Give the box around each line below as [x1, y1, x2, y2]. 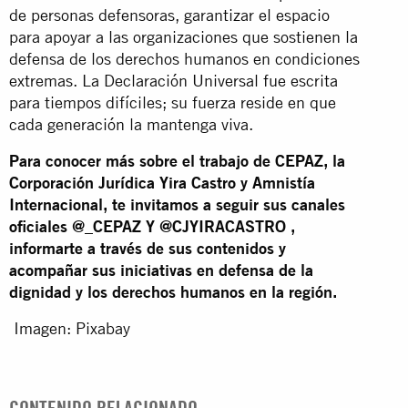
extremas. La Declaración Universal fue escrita [9, 70, 338, 90]
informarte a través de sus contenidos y [9, 238, 286, 258]
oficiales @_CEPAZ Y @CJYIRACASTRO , [9, 216, 295, 236]
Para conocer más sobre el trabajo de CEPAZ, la [9, 150, 345, 170]
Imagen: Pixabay [9, 318, 130, 338]
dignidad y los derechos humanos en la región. [9, 281, 337, 301]
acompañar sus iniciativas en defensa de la [9, 260, 313, 280]
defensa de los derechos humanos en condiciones [9, 48, 360, 68]
